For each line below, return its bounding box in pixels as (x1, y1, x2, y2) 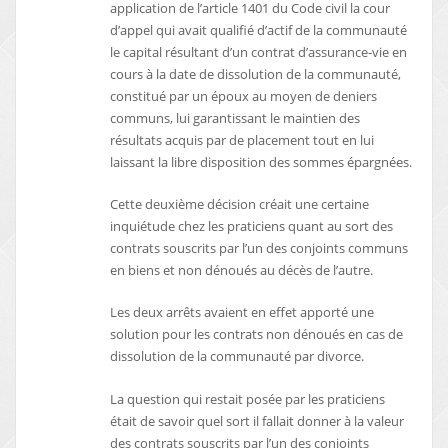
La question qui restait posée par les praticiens (110, 389, 386, 408)
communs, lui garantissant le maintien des (110, 108, 361, 127)
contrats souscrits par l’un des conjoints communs (110, 239, 409, 258)
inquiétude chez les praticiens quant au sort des (110, 217, 394, 236)
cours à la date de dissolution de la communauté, (110, 64, 402, 83)
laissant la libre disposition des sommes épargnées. (110, 152, 413, 171)
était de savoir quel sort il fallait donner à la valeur (110, 411, 405, 430)
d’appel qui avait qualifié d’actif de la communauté (110, 20, 408, 39)
